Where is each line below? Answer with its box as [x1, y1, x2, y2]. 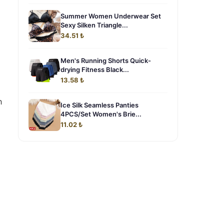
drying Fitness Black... [60, 65, 129, 73]
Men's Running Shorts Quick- [60, 56, 151, 64]
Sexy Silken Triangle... [60, 21, 128, 29]
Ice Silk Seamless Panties [60, 101, 138, 109]
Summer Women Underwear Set [60, 12, 161, 20]
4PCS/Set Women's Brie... [60, 110, 141, 118]
